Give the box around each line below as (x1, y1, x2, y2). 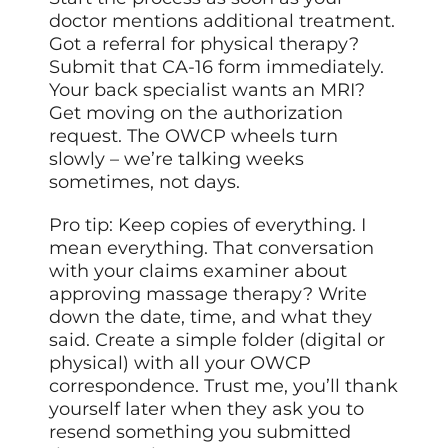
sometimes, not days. (49, 171, 241, 194)
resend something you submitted (49, 421, 352, 444)
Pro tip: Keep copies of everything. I (49, 214, 367, 237)
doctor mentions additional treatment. (49, 10, 396, 33)
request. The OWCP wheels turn (49, 125, 339, 148)
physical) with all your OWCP (49, 352, 312, 375)
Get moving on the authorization (49, 102, 344, 125)
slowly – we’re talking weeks (49, 148, 305, 171)
